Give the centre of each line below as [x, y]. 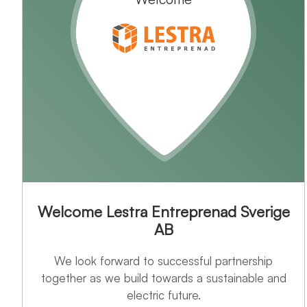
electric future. [163, 295]
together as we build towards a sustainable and [163, 278]
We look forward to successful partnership [164, 261]
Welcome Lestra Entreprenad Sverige [163, 212]
